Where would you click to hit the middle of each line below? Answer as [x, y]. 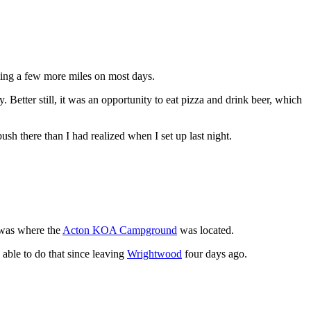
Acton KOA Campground [120, 230]
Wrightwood [154, 253]
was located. [205, 230]
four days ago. [215, 253]
